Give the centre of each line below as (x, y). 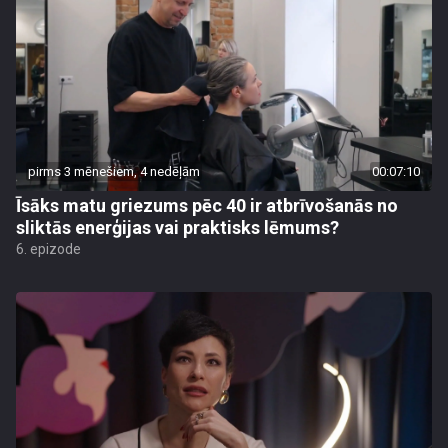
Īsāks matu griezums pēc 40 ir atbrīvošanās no (207, 205)
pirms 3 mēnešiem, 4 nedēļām (114, 171)
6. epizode (48, 249)
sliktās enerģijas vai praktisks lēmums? (177, 227)
